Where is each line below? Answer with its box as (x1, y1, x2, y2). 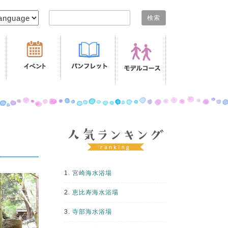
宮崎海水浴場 (72, 169, 112, 177)
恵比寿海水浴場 (72, 189, 119, 196)
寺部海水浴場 (72, 208, 112, 215)
